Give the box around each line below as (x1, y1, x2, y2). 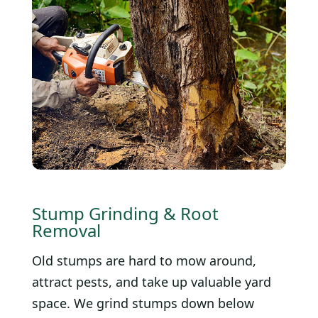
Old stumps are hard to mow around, (32, 252, 256, 270)
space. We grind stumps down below (32, 295, 254, 312)
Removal (32, 219, 101, 243)
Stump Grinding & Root (32, 202, 219, 226)
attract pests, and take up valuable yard (32, 273, 271, 291)
